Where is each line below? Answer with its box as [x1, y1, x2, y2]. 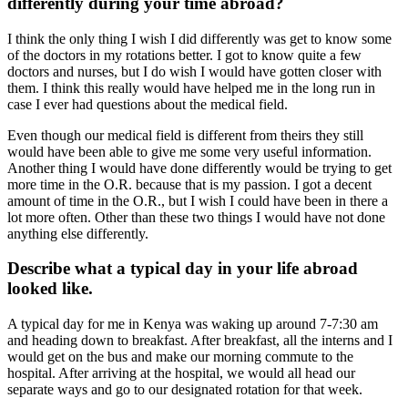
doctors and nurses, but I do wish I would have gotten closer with [7, 63, 382, 79]
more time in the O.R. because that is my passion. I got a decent [7, 176, 372, 192]
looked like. [7, 279, 93, 299]
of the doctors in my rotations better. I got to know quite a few [7, 46, 362, 63]
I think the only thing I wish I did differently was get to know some [7, 30, 392, 46]
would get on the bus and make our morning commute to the [7, 349, 353, 365]
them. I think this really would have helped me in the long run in [7, 79, 375, 96]
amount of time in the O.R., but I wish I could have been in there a [7, 192, 388, 209]
